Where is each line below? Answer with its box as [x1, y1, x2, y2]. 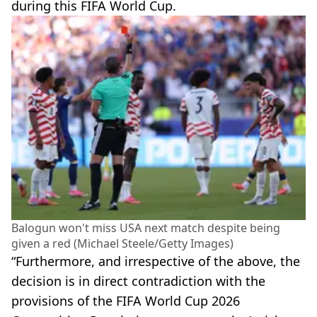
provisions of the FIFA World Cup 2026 [11, 292, 240, 310]
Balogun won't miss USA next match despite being [11, 220, 280, 236]
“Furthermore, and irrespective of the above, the [11, 253, 300, 270]
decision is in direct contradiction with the [11, 272, 265, 290]
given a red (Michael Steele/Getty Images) [11, 236, 234, 252]
